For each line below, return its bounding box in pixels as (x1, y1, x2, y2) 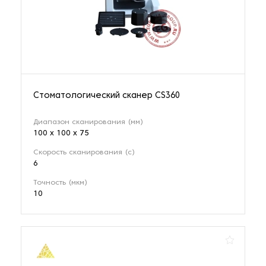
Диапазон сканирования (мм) (33, 119, 143, 126)
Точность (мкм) (33, 179, 87, 187)
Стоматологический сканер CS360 (33, 92, 180, 100)
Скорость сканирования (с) (33, 149, 135, 157)
